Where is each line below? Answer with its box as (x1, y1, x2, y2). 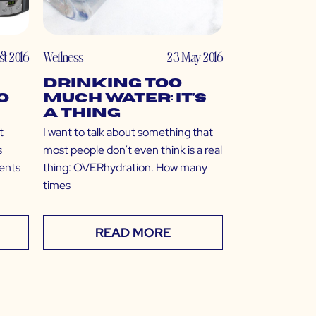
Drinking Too (43, 77, 182, 91)
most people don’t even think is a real (43, 142, 222, 158)
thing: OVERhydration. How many (43, 160, 207, 176)
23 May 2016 (167, 48, 223, 66)
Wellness (43, 48, 83, 66)
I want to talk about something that (43, 125, 213, 140)
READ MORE (95, 224, 171, 241)
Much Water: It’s (43, 92, 207, 106)
